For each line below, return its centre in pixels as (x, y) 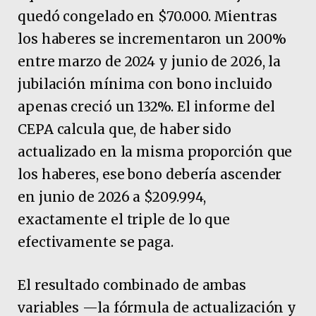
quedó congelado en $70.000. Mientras (147, 16)
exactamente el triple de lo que (124, 219)
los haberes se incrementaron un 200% (152, 38)
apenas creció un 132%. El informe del (146, 106)
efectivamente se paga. (96, 242)
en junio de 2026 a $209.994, (112, 196)
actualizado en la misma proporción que (155, 151)
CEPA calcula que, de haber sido (125, 129)
